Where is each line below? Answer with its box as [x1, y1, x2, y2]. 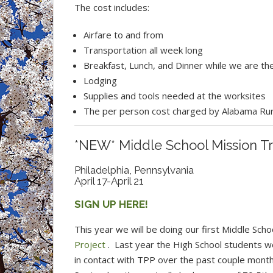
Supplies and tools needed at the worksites [83, 90, 266, 102]
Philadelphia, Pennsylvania [74, 164, 194, 176]
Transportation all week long [83, 44, 203, 56]
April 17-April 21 [74, 175, 144, 187]
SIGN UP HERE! [74, 198, 148, 210]
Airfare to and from [83, 29, 163, 41]
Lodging [83, 74, 117, 87]
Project [74, 238, 108, 250]
